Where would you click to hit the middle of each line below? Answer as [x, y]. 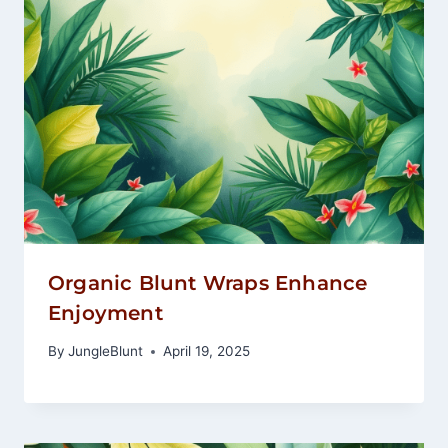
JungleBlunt [106, 351]
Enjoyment [105, 312]
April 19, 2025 [207, 351]
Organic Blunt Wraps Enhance [208, 282]
